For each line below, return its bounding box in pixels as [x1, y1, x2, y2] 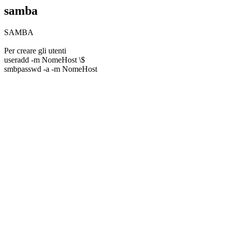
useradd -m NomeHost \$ [4, 55, 85, 64]
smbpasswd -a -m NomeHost [4, 64, 97, 73]
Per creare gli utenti [4, 46, 66, 55]
